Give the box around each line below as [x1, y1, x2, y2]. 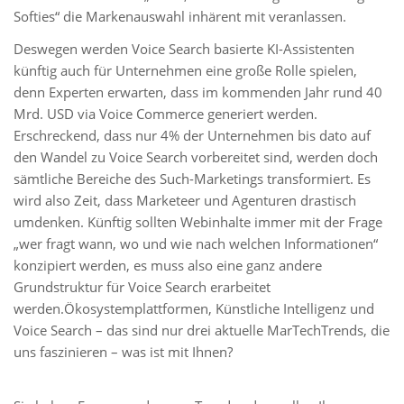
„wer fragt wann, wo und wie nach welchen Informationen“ [14, 234, 378, 252]
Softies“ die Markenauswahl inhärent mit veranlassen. [14, 7, 346, 25]
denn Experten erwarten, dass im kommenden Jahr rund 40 [14, 83, 382, 101]
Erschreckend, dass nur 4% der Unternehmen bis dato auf [14, 126, 371, 144]
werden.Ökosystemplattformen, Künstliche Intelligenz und [14, 299, 374, 317]
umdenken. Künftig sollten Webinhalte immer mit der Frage [14, 213, 382, 231]
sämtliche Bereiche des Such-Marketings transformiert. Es [14, 170, 371, 188]
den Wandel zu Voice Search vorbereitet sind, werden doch [14, 148, 378, 166]
